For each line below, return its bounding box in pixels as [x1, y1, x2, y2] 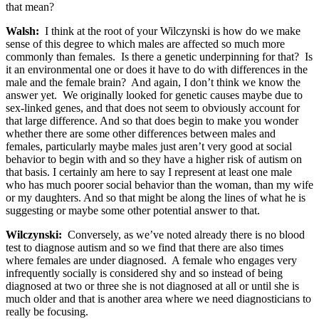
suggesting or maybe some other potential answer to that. [6, 204, 260, 216]
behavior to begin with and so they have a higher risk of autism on [6, 152, 302, 165]
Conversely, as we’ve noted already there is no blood [62, 228, 305, 241]
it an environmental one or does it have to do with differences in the [6, 63, 308, 75]
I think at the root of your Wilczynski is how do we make [39, 24, 300, 37]
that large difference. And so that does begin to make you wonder [6, 114, 298, 127]
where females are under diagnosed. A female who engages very [6, 253, 297, 266]
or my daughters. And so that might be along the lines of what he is [6, 191, 305, 204]
